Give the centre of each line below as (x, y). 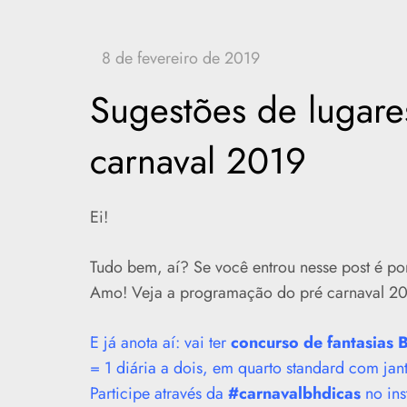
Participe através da (159, 393)
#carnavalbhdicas (294, 393)
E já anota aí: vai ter (160, 342)
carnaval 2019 (198, 161)
